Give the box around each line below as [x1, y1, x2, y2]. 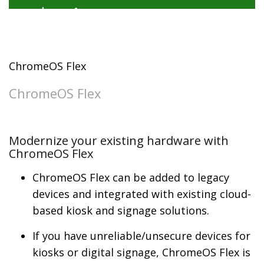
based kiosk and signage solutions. [32, 203, 209, 218]
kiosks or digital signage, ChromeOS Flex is [32, 245, 250, 260]
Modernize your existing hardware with [9, 133, 229, 149]
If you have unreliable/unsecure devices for [32, 229, 250, 243]
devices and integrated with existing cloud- [32, 187, 251, 202]
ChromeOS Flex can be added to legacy [32, 170, 229, 185]
